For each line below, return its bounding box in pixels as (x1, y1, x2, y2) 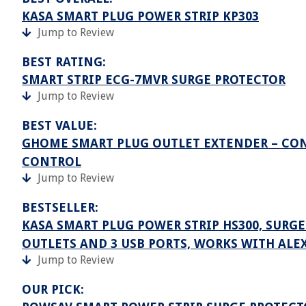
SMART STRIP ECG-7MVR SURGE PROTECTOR (22, 72, 286, 87)
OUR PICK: (22, 282, 84, 296)
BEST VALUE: (22, 118, 97, 133)
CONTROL (22, 154, 81, 169)
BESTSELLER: (22, 200, 98, 214)
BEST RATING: (22, 55, 106, 69)
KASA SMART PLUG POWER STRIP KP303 (22, 9, 259, 23)
